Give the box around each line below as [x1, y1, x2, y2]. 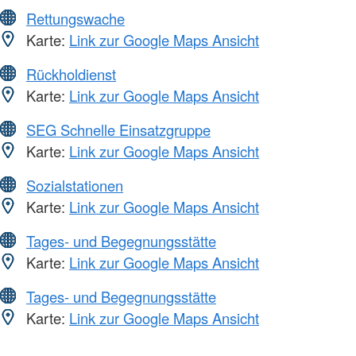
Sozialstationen [26, 174, 123, 195]
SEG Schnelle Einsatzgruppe [26, 118, 211, 140]
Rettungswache [26, 7, 125, 29]
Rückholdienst [26, 63, 116, 84]
